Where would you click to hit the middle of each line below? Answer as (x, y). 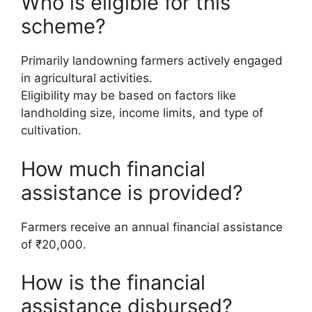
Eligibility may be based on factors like (128, 96)
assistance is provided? (132, 192)
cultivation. (51, 131)
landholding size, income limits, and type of (142, 113)
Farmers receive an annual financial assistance (152, 227)
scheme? (63, 26)
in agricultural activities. (87, 78)
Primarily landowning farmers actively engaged (152, 61)
